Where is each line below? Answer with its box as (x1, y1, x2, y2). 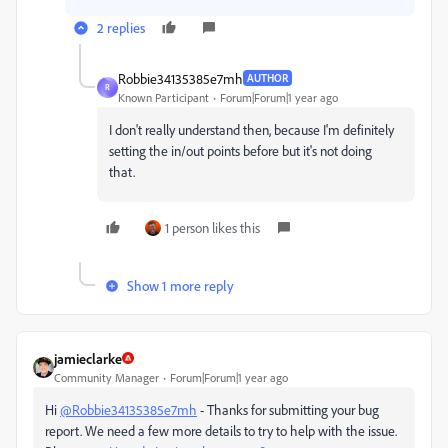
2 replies (97, 18, 145, 36)
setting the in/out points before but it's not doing (109, 141, 372, 159)
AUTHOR (247, 71, 288, 86)
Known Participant (118, 89, 209, 105)
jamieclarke (54, 349, 122, 367)
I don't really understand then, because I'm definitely (109, 120, 394, 138)
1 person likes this (165, 218, 260, 236)
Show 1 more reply (127, 276, 234, 294)
